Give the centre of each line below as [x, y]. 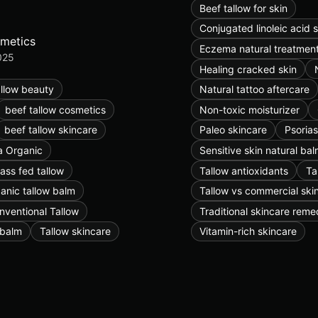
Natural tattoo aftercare [255, 89]
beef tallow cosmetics [55, 109]
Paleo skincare [234, 130]
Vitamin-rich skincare [248, 231]
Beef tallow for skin [244, 8]
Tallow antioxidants [244, 170]
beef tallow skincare [50, 130]
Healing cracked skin [248, 69]
